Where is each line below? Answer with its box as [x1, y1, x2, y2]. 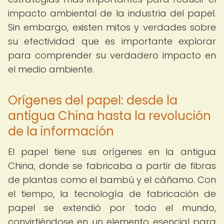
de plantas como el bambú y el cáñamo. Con [8, 173, 216, 186]
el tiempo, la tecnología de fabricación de [8, 187, 216, 200]
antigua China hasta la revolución [8, 107, 211, 124]
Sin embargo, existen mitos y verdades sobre [8, 21, 216, 33]
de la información [8, 123, 114, 139]
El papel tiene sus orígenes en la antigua [8, 145, 216, 158]
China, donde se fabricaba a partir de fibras [8, 159, 216, 172]
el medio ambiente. [8, 63, 94, 75]
